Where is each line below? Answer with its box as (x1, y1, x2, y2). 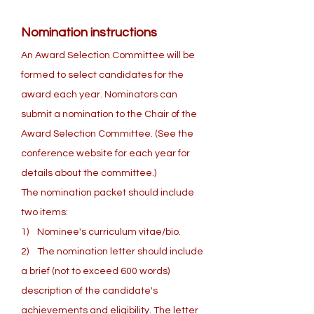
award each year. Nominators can (21, 90, 177, 100)
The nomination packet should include (21, 188, 194, 198)
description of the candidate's (21, 286, 158, 296)
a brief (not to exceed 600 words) (21, 266, 170, 276)
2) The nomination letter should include (21, 247, 203, 257)
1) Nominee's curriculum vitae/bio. (21, 227, 181, 237)
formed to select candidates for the (21, 70, 184, 80)
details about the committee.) (21, 168, 158, 178)
